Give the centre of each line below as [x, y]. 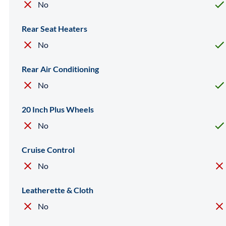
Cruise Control [48, 149]
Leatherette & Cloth [58, 190]
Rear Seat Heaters [54, 28]
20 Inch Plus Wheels [58, 109]
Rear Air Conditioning [60, 69]
